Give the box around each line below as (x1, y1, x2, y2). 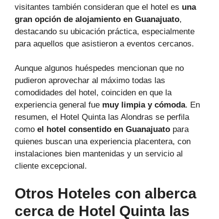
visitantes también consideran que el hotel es (15, 2, 182, 12)
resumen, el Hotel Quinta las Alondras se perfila (15, 112, 189, 122)
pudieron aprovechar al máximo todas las (15, 76, 165, 86)
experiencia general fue (15, 100, 102, 110)
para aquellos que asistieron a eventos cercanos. (15, 39, 194, 48)
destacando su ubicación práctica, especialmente (15, 26, 195, 36)
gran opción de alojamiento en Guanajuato (15, 14, 179, 24)
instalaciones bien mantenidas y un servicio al (15, 149, 183, 159)
